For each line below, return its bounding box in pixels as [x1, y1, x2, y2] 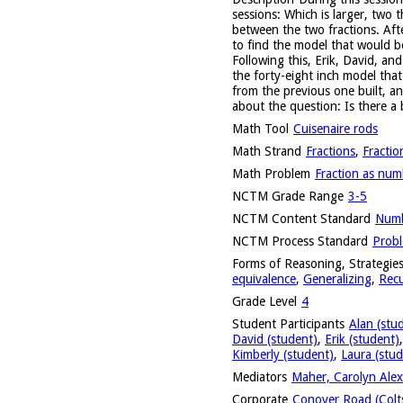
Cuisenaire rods [293, 121, 378, 136]
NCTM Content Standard [232, 210, 371, 226]
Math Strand [232, 143, 301, 158]
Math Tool [232, 121, 289, 136]
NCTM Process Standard [232, 233, 368, 248]
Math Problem [232, 166, 310, 181]
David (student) [232, 331, 318, 346]
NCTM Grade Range [232, 188, 344, 203]
